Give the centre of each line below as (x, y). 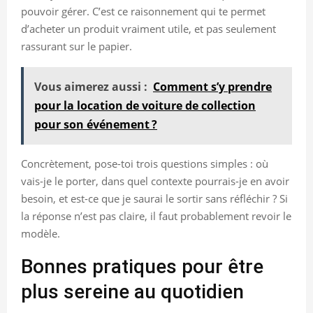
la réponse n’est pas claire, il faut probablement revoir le (156, 216)
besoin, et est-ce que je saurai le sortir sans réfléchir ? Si (154, 198)
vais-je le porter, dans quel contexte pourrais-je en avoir (155, 181)
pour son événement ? (96, 124)
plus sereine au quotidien (132, 291)
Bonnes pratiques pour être (142, 266)
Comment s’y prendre (212, 86)
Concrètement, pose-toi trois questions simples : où (145, 163)
